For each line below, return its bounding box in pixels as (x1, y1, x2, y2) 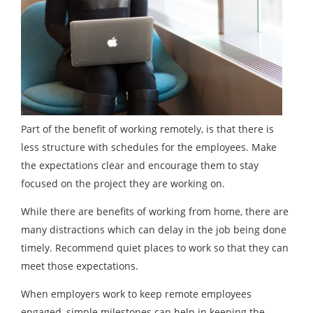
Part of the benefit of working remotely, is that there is (21, 122, 274, 136)
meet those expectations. (21, 259, 138, 272)
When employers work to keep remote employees (21, 287, 252, 300)
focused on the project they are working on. (21, 177, 225, 190)
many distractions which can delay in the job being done (21, 223, 286, 236)
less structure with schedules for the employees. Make (21, 140, 277, 154)
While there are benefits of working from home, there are (21, 205, 289, 218)
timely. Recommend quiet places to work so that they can (21, 241, 289, 254)
